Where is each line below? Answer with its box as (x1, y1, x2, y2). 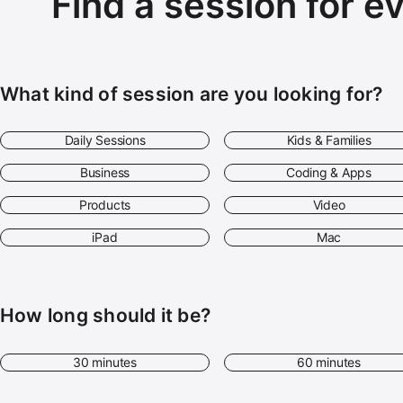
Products (78, 197, 131, 213)
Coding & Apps (285, 165, 372, 181)
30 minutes (73, 354, 137, 370)
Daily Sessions (64, 132, 146, 148)
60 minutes (297, 354, 361, 370)
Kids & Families (286, 132, 372, 148)
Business (79, 165, 130, 181)
